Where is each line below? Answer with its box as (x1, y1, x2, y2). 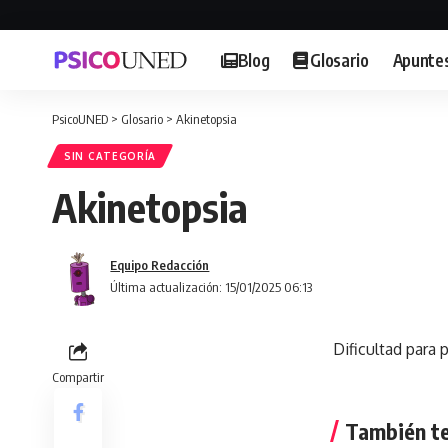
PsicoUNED (52, 111, 108, 127)
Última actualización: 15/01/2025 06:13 (110, 279, 313, 295)
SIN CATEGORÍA (64, 150, 157, 162)
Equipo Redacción (110, 257, 210, 273)
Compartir (52, 369, 104, 385)
